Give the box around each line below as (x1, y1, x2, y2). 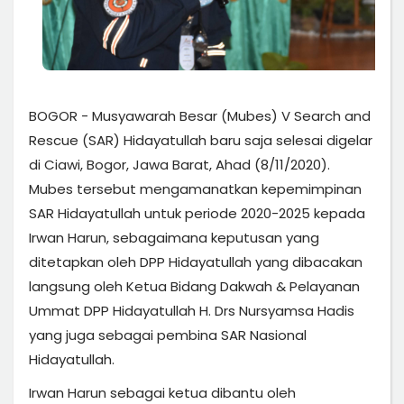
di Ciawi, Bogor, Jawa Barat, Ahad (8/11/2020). (29, 154, 330, 174)
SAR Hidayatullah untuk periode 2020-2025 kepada (29, 203, 365, 223)
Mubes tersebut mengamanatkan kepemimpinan (29, 179, 362, 198)
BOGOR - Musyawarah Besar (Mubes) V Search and (29, 106, 371, 125)
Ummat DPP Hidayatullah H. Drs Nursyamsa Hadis (29, 300, 354, 320)
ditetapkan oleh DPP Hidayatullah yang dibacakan (29, 252, 363, 271)
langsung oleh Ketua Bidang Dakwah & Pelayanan (29, 276, 360, 296)
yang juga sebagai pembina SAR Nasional (29, 325, 307, 344)
